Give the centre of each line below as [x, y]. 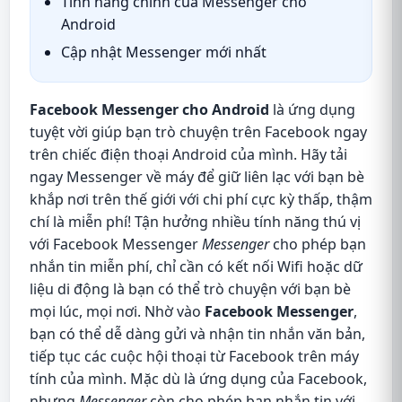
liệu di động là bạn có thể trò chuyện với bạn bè [190, 289]
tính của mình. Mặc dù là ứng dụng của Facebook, [198, 379]
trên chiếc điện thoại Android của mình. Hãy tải [188, 154]
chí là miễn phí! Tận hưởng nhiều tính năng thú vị [195, 222]
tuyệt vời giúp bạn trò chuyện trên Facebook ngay [198, 132]
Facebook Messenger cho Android [149, 109]
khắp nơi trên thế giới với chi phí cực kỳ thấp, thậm [201, 199]
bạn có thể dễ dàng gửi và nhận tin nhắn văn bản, [197, 334]
